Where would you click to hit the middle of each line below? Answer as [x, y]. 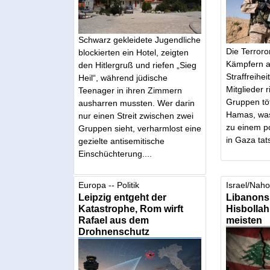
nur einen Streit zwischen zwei [136, 115]
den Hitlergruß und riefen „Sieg [138, 65]
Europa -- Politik [109, 185]
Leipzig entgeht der [123, 197]
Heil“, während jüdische [123, 77]
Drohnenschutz [114, 232]
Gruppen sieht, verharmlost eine [140, 128]
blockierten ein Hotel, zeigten [134, 52]
